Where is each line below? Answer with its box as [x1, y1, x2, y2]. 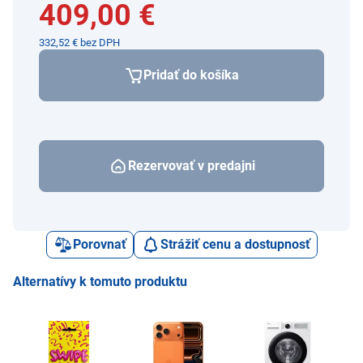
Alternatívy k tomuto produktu [13, 273, 187, 289]
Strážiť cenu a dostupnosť [160, 236, 310, 252]
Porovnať [72, 236, 126, 252]
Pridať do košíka [143, 66, 239, 83]
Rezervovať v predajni [127, 157, 255, 173]
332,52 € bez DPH [39, 36, 120, 49]
